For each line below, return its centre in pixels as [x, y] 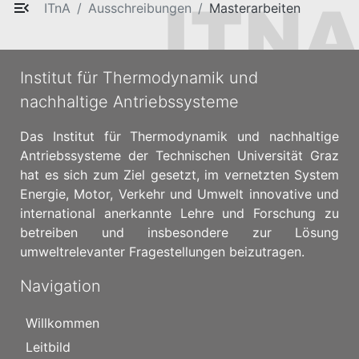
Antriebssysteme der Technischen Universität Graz [179, 155]
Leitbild [48, 347]
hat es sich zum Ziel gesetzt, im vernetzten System [179, 175]
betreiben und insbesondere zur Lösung [179, 232]
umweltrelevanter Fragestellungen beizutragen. [162, 252]
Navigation [61, 286]
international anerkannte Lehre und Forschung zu [179, 213]
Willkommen [63, 323]
